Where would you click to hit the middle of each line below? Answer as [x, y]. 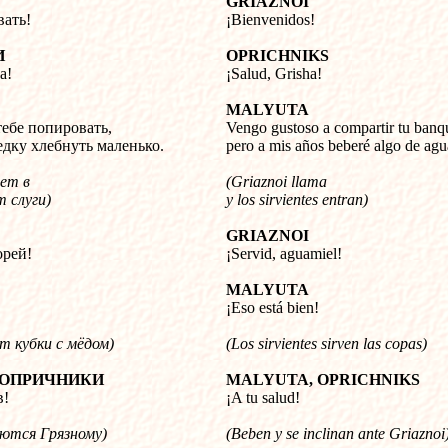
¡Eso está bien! [272, 307]
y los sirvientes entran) [297, 199]
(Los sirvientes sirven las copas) [326, 343]
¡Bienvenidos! [270, 19]
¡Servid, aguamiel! [284, 253]
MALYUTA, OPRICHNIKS [323, 379]
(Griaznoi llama [276, 181]
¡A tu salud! [263, 397]
